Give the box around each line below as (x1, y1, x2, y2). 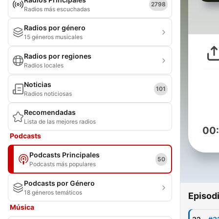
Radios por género (24, 23, 86, 32)
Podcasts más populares (29, 160, 96, 168)
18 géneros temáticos (24, 189, 82, 196)
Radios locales (24, 62, 64, 69)
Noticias (24, 80, 51, 88)
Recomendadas (24, 108, 76, 116)
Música (10, 203, 34, 211)
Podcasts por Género (24, 179, 95, 187)
